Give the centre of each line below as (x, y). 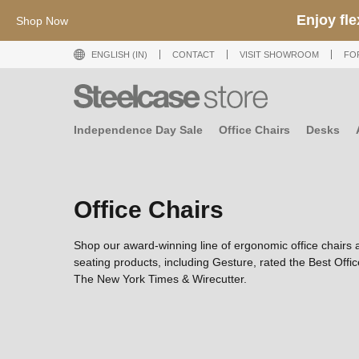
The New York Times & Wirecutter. (160, 278)
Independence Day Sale (138, 130)
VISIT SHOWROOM (279, 54)
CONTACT (194, 54)
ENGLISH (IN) (119, 54)
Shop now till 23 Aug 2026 (198, 20)
